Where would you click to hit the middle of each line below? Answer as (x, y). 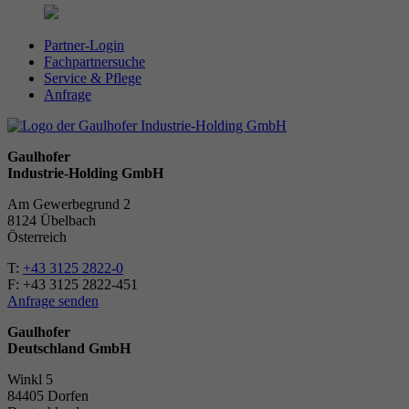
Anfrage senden (53, 301)
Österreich (37, 237)
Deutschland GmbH (69, 349)
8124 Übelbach (52, 221)
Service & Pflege (93, 79)
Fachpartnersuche (94, 62)
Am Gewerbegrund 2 (69, 204)
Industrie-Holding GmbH (85, 173)
